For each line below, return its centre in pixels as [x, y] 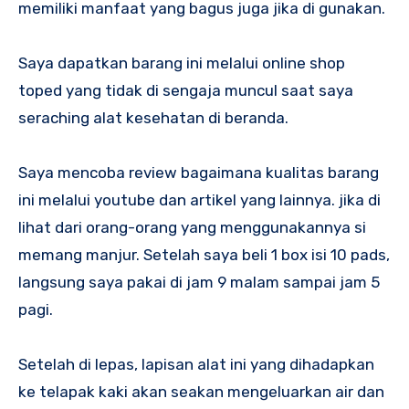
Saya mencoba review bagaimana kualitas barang [199, 173]
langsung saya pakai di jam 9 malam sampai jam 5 [199, 283]
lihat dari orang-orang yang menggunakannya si [192, 228]
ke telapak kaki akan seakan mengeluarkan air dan [201, 392]
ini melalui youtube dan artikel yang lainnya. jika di [199, 200]
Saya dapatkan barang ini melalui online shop [182, 63]
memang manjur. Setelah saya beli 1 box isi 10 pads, [204, 255]
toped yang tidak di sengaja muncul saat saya [186, 91]
